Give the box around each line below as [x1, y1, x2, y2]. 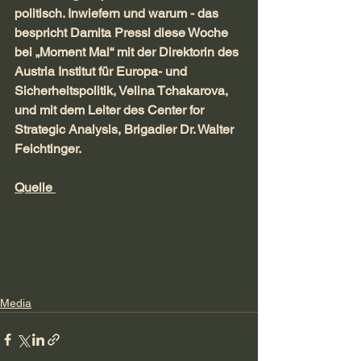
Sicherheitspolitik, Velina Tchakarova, [15, 83, 231, 99]
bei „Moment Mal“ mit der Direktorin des [15, 44, 242, 60]
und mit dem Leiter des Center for [15, 102, 207, 118]
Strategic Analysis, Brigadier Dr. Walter [15, 122, 237, 138]
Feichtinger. [15, 141, 81, 157]
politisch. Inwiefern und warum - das [15, 6, 222, 22]
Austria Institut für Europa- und [15, 64, 190, 80]
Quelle [15, 180, 56, 196]
